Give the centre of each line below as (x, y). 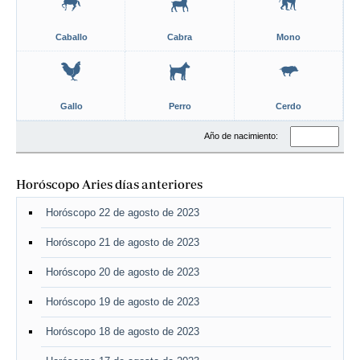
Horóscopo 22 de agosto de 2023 (123, 213)
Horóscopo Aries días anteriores (109, 184)
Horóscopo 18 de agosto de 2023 (123, 331)
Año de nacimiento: (242, 135)
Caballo (71, 37)
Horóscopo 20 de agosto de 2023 (123, 272)
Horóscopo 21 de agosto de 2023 (123, 242)
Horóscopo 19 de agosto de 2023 (123, 302)
